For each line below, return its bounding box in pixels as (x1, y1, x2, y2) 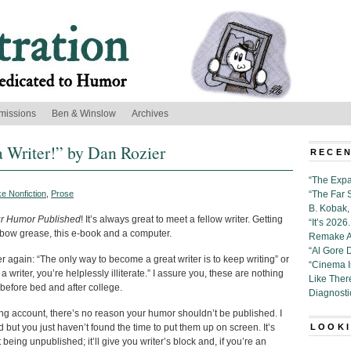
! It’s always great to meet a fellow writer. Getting (81, 214, 283, 225)
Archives (132, 108, 168, 119)
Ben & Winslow (52, 108, 116, 119)
